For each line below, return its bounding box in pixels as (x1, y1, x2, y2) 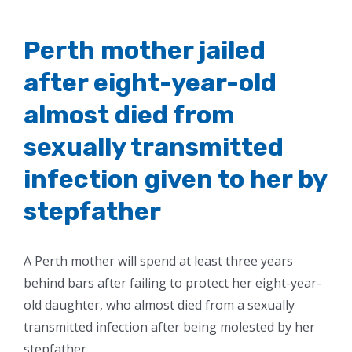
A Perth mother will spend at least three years (24, 251, 293, 269)
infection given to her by (24, 163, 327, 194)
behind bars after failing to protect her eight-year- (24, 273, 321, 291)
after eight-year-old (24, 67, 277, 97)
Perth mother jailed (24, 35, 266, 65)
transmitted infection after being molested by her (24, 317, 315, 335)
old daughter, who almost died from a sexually (24, 295, 295, 313)
